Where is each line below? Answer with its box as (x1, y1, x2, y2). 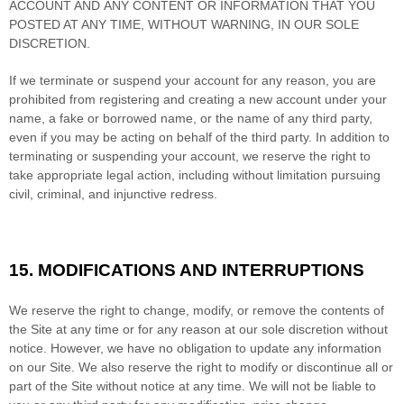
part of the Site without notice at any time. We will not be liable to (9, 378, 376, 393)
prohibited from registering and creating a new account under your (9, 91, 387, 106)
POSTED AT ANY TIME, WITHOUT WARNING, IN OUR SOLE (9, 16, 359, 32)
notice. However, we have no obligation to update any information (9, 340, 381, 355)
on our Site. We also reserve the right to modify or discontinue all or (9, 359, 393, 374)
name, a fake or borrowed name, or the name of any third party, (9, 110, 372, 125)
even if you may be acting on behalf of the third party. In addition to (9, 129, 390, 144)
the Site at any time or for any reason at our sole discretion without (9, 321, 388, 336)
